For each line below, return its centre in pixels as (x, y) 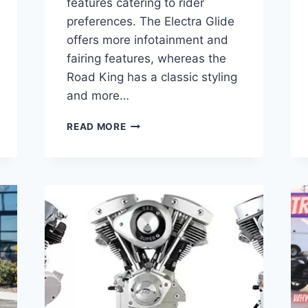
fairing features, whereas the (147, 58)
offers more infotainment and (148, 40)
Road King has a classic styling (152, 77)
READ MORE (97, 126)
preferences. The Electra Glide (151, 21)
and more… (98, 95)
